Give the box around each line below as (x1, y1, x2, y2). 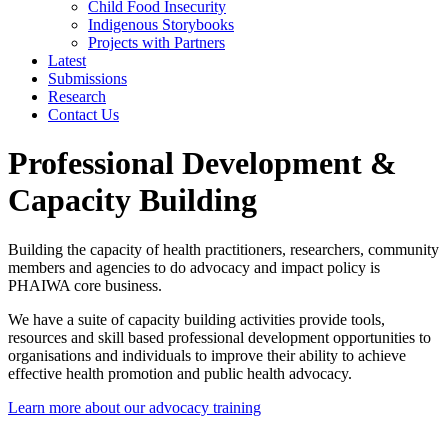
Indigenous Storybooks (88, 16, 234, 33)
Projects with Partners (88, 34, 225, 51)
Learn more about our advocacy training (8, 398, 261, 416)
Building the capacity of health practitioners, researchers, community (8, 240, 439, 258)
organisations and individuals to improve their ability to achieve (8, 346, 406, 364)
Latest (48, 52, 86, 69)
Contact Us (48, 106, 119, 123)
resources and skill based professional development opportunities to (8, 328, 431, 346)
